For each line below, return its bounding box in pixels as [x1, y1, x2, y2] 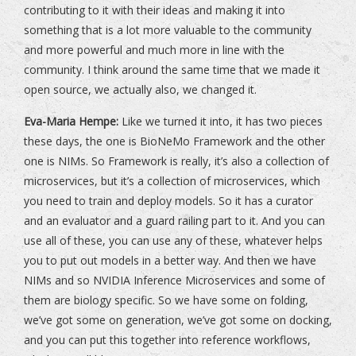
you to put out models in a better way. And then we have [24, 253, 316, 269]
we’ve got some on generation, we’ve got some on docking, [24, 312, 332, 328]
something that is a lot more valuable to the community [24, 22, 311, 38]
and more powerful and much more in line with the [24, 42, 284, 58]
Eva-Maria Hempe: [24, 114, 118, 130]
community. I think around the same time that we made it [24, 62, 320, 78]
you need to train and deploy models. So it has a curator [24, 193, 313, 209]
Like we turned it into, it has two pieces [118, 114, 323, 130]
